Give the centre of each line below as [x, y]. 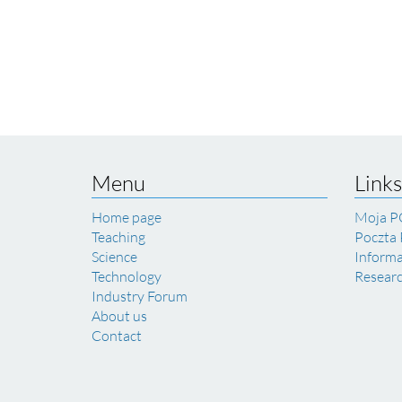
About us [119, 316]
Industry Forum [140, 296]
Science [114, 257]
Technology [127, 276]
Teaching [118, 237]
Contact [117, 336]
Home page [127, 217]
